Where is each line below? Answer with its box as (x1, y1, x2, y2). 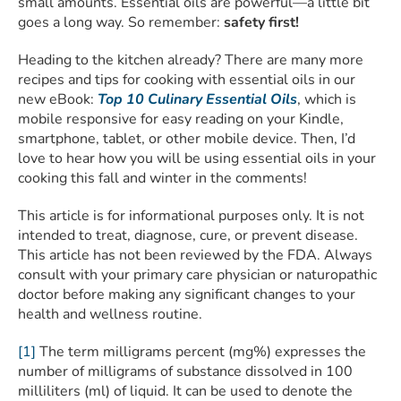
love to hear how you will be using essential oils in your (18, 149, 376, 169)
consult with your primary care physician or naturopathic (18, 265, 377, 286)
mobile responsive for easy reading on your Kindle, (18, 109, 344, 130)
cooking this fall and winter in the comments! (18, 168, 307, 189)
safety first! (224, 13, 299, 33)
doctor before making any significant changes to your (18, 285, 355, 305)
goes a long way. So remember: (18, 13, 224, 33)
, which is (297, 90, 356, 110)
